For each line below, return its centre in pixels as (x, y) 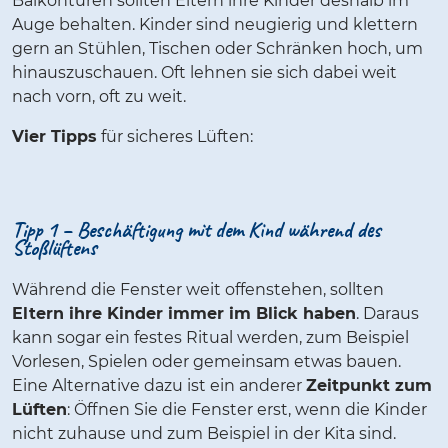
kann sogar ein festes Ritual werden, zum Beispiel (210, 338)
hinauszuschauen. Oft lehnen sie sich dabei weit (204, 73)
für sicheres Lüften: (175, 137)
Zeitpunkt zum (369, 386)
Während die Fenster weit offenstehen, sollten (198, 290)
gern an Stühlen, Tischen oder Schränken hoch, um (217, 49)
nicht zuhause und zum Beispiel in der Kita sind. (204, 434)
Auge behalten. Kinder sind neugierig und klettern (215, 25)
